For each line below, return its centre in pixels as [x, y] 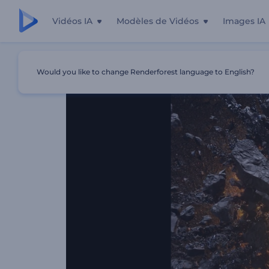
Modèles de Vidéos [158, 21]
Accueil [79, 63]
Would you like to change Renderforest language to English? [146, 72]
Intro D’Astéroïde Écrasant [179, 63]
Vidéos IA [72, 21]
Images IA [244, 21]
